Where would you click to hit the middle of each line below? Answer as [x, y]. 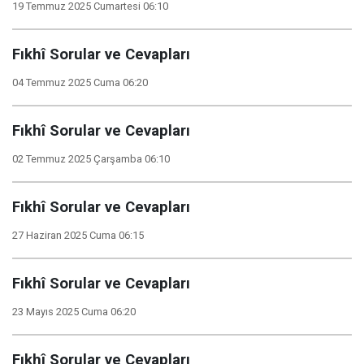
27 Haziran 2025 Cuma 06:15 [78, 235]
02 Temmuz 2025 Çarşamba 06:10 [91, 159]
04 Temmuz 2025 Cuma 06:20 [80, 82]
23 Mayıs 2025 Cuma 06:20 [74, 312]
